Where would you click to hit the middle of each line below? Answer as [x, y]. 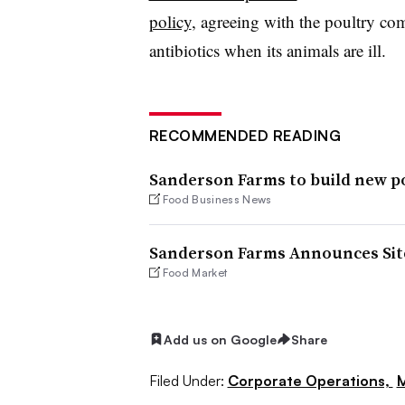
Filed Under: [186, 380]
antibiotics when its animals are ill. [267, 50]
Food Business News [217, 199]
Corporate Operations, [310, 380]
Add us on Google [220, 339]
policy [170, 21]
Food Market [195, 272]
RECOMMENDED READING [245, 135]
